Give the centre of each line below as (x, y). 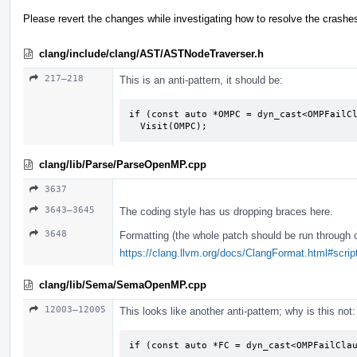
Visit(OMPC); (174, 126)
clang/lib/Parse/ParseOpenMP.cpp (123, 164)
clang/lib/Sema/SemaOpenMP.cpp (123, 284)
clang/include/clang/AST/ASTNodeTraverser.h (151, 53)
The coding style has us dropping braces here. (226, 211)
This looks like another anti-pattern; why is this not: (237, 311)
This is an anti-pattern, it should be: (201, 80)
